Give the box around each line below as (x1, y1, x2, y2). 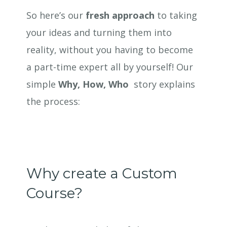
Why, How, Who (58, 78, 129, 90)
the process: (26, 95, 81, 107)
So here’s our (26, 9, 86, 21)
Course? (26, 184, 90, 202)
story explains (129, 78, 196, 90)
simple (26, 78, 59, 90)
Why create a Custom (26, 165, 178, 182)
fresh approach (86, 9, 155, 21)
